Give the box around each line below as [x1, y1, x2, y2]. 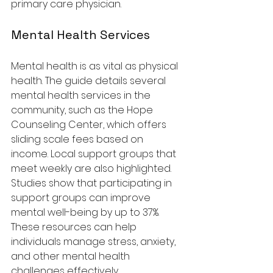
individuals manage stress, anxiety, [11, 234, 178, 249]
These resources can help [11, 219, 139, 234]
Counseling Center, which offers [11, 117, 169, 132]
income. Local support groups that [11, 146, 179, 161]
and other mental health [11, 249, 132, 263]
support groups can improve [11, 190, 153, 205]
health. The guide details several [11, 73, 168, 88]
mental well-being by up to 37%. [11, 205, 161, 219]
